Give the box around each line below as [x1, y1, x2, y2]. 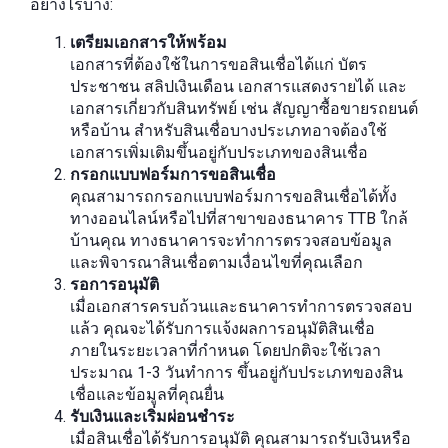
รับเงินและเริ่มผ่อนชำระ [70, 407, 235, 426]
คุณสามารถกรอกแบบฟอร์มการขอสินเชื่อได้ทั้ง [70, 187, 397, 206]
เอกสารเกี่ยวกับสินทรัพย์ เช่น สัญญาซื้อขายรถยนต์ [70, 99, 418, 118]
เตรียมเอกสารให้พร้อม [70, 33, 227, 52]
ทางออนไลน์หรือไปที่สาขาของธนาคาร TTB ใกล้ [70, 209, 408, 228]
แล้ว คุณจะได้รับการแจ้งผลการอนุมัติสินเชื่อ [70, 319, 375, 338]
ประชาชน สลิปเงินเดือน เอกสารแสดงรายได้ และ [70, 77, 407, 96]
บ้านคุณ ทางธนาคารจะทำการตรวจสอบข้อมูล [70, 231, 392, 250]
